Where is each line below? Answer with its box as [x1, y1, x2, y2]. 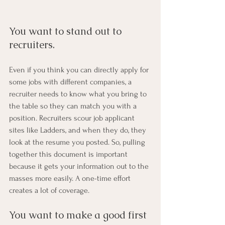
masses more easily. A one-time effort [9, 173, 133, 183]
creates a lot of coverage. [9, 185, 89, 195]
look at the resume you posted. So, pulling [9, 137, 147, 147]
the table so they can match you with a [9, 101, 139, 110]
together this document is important [9, 149, 130, 159]
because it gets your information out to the [9, 161, 151, 171]
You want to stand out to [9, 24, 124, 38]
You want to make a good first [9, 208, 149, 221]
